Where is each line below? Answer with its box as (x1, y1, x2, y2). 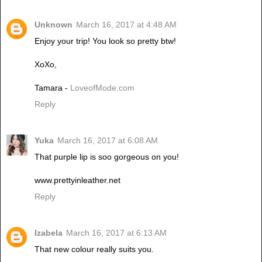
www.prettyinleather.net (35, 175, 120, 185)
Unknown (35, 19, 73, 29)
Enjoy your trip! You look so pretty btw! (35, 36, 176, 46)
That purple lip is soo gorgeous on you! (35, 151, 179, 161)
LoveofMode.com (70, 82, 135, 92)
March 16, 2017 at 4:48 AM (76, 19, 177, 29)
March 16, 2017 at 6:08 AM (57, 135, 158, 145)
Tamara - (35, 82, 70, 92)
